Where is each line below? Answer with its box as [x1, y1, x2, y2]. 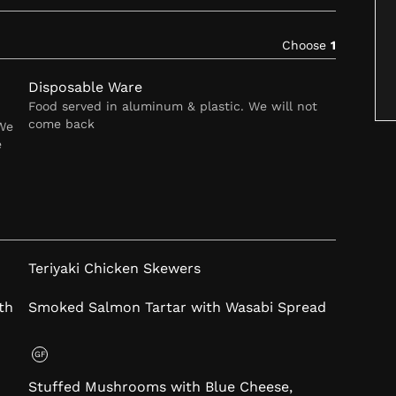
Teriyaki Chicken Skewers [28, 260, 202, 278]
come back [28, 117, 95, 132]
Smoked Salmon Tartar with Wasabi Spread [28, 299, 327, 316]
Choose [281, 38, 331, 53]
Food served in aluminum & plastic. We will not [28, 99, 318, 114]
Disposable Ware [28, 79, 143, 96]
